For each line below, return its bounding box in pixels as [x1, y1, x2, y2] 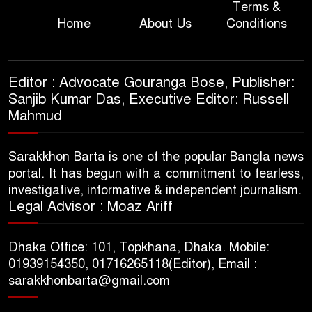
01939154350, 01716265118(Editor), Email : [8, 256, 257, 272]
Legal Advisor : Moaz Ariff [8, 197, 173, 215]
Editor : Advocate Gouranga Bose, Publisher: [8, 73, 295, 91]
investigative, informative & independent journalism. [8, 182, 302, 198]
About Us [139, 15, 192, 31]
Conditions [226, 15, 288, 31]
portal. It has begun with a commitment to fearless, [8, 165, 304, 181]
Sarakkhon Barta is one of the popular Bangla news [8, 148, 304, 164]
